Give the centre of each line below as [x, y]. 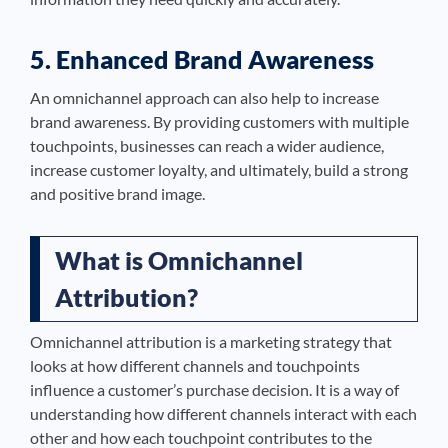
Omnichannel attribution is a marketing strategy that [211, 342]
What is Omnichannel [179, 260]
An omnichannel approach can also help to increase [204, 98]
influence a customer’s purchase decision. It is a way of [214, 390]
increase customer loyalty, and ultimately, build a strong [219, 170]
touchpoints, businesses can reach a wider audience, [207, 146]
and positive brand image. [117, 194]
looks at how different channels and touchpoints [195, 366]
